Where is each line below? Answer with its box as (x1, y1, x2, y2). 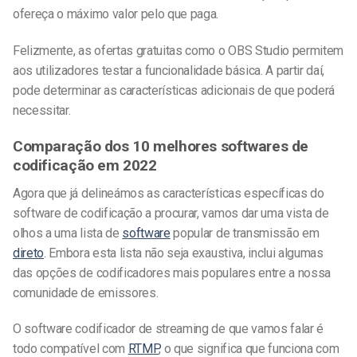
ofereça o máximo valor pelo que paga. (13, 6, 219, 22)
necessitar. (13, 103, 71, 119)
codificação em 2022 (13, 155, 157, 175)
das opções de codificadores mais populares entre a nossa (13, 265, 331, 280)
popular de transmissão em (170, 225, 320, 241)
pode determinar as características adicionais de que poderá (13, 83, 335, 99)
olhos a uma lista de (13, 225, 123, 241)
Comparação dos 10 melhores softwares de (13, 136, 309, 155)
